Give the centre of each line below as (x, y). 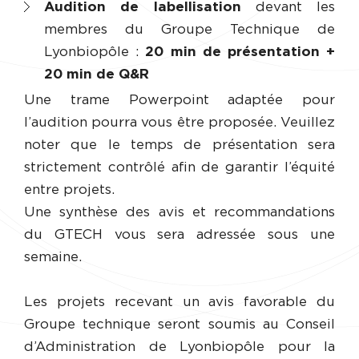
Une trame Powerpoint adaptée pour (179, 100)
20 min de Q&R (97, 75)
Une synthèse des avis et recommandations (179, 212)
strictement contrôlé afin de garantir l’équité (179, 167)
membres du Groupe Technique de (190, 30)
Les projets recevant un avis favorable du (179, 302)
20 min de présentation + (240, 52)
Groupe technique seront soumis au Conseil (179, 325)
